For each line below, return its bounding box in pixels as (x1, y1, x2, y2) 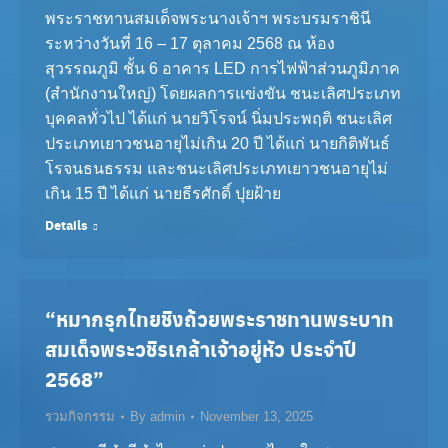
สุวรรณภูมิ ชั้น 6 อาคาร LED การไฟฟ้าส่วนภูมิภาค (45, 60, 400, 77)
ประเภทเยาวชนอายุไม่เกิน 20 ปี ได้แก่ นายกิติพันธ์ (45, 135, 390, 152)
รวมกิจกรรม (45, 409, 115, 424)
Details (45, 215, 88, 234)
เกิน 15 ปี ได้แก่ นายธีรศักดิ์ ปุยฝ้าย (45, 185, 289, 202)
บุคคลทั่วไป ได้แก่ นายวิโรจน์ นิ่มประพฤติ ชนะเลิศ (45, 110, 392, 127)
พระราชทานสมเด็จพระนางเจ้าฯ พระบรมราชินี (45, 10, 371, 27)
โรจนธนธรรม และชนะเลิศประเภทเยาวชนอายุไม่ (45, 160, 388, 177)
